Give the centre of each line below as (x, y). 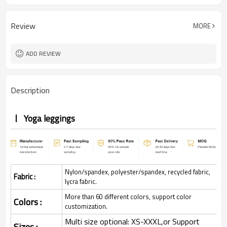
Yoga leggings (48, 118)
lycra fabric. (81, 182)
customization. (86, 206)
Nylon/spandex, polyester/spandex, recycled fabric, (138, 172)
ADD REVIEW (43, 53)
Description (30, 90)
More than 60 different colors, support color (128, 197)
